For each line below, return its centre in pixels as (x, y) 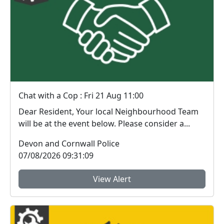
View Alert (112, 179)
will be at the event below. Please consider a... (154, 124)
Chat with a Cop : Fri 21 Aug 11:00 (81, 96)
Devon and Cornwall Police (69, 144)
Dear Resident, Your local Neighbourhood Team (47, 112)
